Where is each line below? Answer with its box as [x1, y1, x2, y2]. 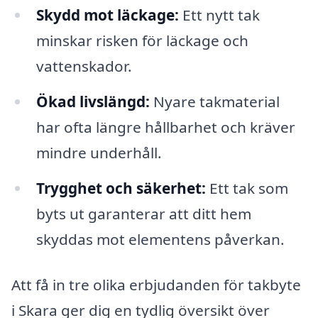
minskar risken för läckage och [35, 31, 248, 51]
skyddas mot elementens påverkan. [35, 229, 285, 249]
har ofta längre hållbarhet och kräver [35, 116, 295, 137]
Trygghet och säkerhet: [35, 177, 206, 198]
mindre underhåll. [35, 142, 162, 163]
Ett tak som [205, 177, 288, 198]
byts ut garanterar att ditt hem [35, 203, 251, 224]
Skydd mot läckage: [35, 5, 179, 26]
